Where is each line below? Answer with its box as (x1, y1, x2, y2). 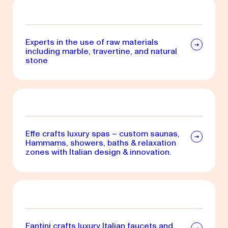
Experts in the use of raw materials (25, 36, 158, 48)
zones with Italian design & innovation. (25, 146, 172, 158)
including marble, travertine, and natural (25, 45, 177, 57)
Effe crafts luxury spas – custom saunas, (25, 128, 180, 140)
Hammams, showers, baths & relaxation (25, 137, 176, 149)
